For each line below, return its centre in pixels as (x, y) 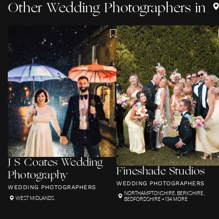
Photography (38, 176)
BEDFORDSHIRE (142, 199)
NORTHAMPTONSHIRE (150, 193)
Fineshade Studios (161, 172)
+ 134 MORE (174, 199)
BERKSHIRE (190, 193)
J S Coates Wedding (55, 163)
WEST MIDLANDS (35, 198)
